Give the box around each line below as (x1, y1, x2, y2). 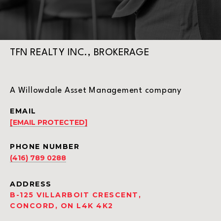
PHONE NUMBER (10, 142, 79, 151)
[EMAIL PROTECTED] (10, 118, 87, 127)
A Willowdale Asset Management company (10, 86, 182, 95)
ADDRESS (10, 180, 52, 189)
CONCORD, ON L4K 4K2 (10, 201, 113, 211)
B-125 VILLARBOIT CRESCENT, (10, 190, 141, 200)
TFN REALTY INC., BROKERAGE (10, 48, 149, 58)
